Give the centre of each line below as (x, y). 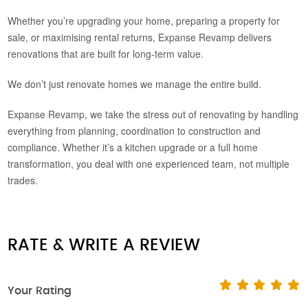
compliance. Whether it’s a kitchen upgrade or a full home (133, 147)
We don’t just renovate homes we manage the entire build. (135, 84)
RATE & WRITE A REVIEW (104, 245)
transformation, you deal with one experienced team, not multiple (149, 164)
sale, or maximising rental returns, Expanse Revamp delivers (140, 37)
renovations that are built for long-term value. (106, 54)
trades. (23, 180)
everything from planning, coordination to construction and (134, 131)
